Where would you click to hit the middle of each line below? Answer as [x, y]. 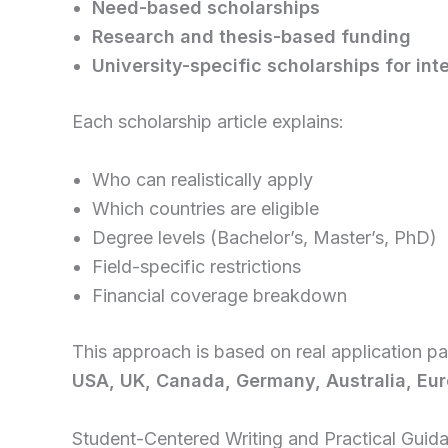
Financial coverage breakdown [219, 295]
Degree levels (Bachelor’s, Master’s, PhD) [264, 237]
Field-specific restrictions [196, 266]
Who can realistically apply [202, 179]
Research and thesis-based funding [251, 36]
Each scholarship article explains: [208, 121]
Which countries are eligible [205, 208]
